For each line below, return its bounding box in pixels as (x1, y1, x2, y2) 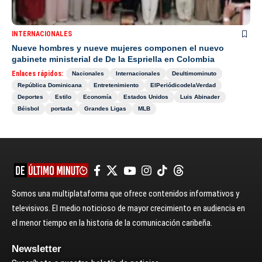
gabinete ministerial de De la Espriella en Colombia (12, 54, 215, 64)
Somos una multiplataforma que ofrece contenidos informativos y (12, 188, 239, 199)
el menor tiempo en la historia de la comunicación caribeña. (12, 218, 212, 229)
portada (51, 105, 73, 112)
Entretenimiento (94, 82, 139, 89)
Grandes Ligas (84, 105, 126, 112)
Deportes (18, 94, 43, 101)
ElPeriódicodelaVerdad (150, 82, 216, 89)
